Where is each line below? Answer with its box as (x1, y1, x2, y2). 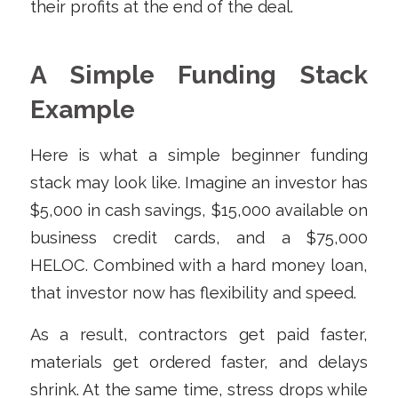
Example (29, 95, 135, 125)
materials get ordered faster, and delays (29, 352, 369, 371)
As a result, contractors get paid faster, (29, 324, 369, 344)
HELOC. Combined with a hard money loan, (29, 255, 369, 275)
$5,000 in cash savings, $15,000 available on (29, 200, 369, 219)
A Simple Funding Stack (29, 60, 369, 91)
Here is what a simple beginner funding (29, 145, 369, 164)
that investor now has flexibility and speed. (29, 283, 356, 302)
